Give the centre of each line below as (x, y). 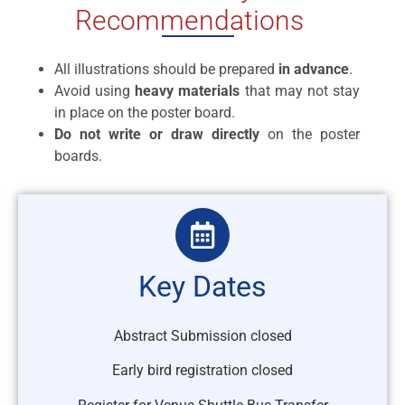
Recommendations (189, 20)
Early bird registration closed (202, 371)
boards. (78, 155)
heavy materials (188, 90)
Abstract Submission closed (202, 335)
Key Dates (202, 286)
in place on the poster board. (145, 112)
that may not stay (300, 90)
